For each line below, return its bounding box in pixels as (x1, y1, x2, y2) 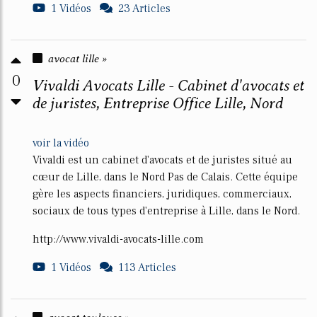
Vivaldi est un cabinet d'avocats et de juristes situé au (33, 153, 292, 167)
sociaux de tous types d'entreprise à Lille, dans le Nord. (33, 204, 300, 218)
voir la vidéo (33, 136, 89, 150)
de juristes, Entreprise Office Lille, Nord (33, 94, 283, 112)
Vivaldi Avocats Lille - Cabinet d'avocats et (33, 76, 304, 94)
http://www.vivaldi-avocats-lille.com (33, 232, 204, 246)
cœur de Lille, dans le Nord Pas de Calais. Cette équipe (33, 170, 298, 184)
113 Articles (118, 260, 176, 275)
